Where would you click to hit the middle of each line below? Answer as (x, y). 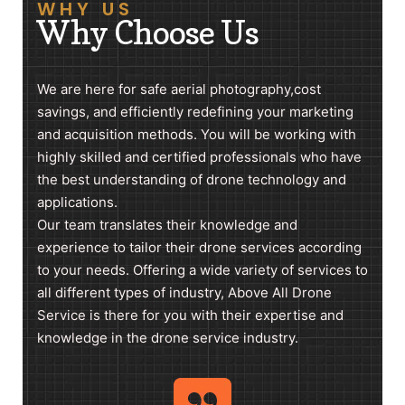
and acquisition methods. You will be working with (197, 134)
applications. (77, 202)
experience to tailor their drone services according (199, 247)
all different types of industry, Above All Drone (184, 292)
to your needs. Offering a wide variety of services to (202, 269)
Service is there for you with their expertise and (190, 315)
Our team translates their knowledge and (167, 224)
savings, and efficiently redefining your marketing (195, 111)
